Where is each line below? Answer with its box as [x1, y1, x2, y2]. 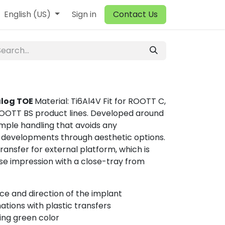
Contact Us [113, 9, 158, 20]
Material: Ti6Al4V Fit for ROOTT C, [35, 95, 166, 107]
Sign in [72, 9, 96, 20]
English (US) [4, 9, 51, 20]
